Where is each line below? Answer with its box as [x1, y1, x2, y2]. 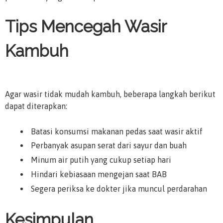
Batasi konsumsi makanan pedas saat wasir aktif [31, 126, 203, 136]
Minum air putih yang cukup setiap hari [31, 155, 171, 165]
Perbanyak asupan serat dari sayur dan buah [31, 141, 187, 150]
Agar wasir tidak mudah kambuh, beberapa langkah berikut [5, 90, 216, 99]
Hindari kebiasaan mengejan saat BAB [31, 169, 167, 179]
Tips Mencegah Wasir [5, 17, 166, 37]
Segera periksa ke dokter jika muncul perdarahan [31, 184, 207, 193]
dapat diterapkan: [5, 102, 67, 111]
